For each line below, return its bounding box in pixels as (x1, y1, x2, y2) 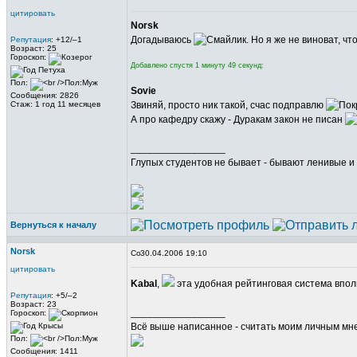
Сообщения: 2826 (10, 91, 79, 100)
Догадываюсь (131, 34, 194, 45)
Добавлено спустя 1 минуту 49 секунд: (131, 61, 264, 69)
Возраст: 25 (10, 44, 57, 53)
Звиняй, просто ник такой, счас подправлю (131, 100, 326, 111)
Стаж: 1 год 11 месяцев (10, 100, 100, 108)
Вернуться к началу (10, 220, 96, 229)
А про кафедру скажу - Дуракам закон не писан (131, 114, 345, 125)
